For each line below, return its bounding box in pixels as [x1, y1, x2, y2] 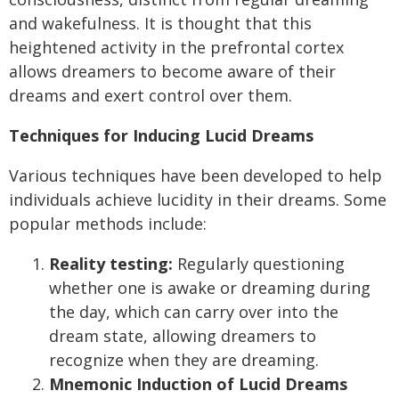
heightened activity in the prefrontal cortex [9, 37, 344, 58]
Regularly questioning [173, 253, 345, 274]
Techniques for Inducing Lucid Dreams [9, 125, 313, 146]
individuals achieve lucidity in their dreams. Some [9, 189, 387, 210]
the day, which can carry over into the [49, 301, 338, 322]
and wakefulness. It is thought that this [9, 12, 312, 34]
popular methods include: [9, 213, 207, 234]
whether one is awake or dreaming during [49, 277, 370, 298]
